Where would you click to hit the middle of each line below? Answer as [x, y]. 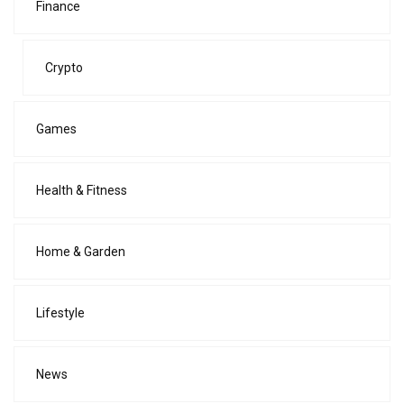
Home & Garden [81, 252]
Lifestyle [60, 313]
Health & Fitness [82, 190]
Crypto [64, 68]
